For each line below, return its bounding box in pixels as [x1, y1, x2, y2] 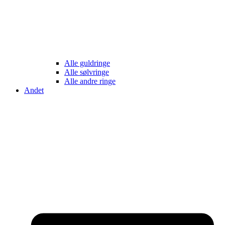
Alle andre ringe [64, 77, 116, 86]
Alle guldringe [64, 59, 110, 68]
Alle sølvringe [64, 68, 109, 77]
